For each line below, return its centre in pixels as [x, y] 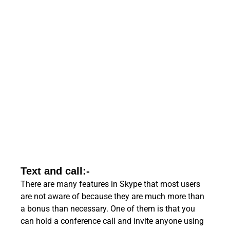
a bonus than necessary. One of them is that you [108, 208]
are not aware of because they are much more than [112, 196]
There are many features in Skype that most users [110, 184]
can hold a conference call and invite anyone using [112, 221]
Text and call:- [55, 171]
